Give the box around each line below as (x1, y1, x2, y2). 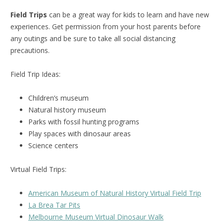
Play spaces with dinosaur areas (28, 129, 131, 139)
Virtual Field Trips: (10, 165, 66, 174)
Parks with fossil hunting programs (28, 117, 139, 127)
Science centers (28, 141, 78, 151)
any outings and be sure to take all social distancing (10, 34, 175, 44)
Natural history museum (28, 105, 106, 115)
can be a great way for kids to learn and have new (47, 10, 209, 20)
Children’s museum (28, 93, 89, 103)
